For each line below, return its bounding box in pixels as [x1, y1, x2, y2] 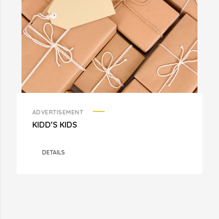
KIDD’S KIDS [32, 120, 77, 130]
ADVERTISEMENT [32, 109, 84, 116]
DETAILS [42, 149, 66, 156]
